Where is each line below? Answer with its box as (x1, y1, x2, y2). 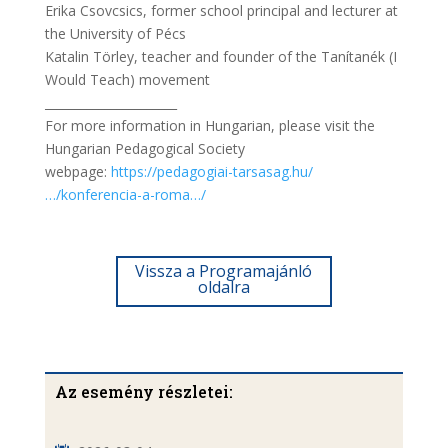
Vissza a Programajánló (135, 260, 313, 282)
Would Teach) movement (44, 70, 210, 89)
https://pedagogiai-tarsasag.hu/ (110, 162, 313, 181)
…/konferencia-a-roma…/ (44, 185, 206, 204)
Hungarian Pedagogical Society (44, 139, 245, 158)
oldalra (197, 276, 250, 298)
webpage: (44, 162, 111, 181)
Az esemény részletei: (54, 381, 233, 402)
